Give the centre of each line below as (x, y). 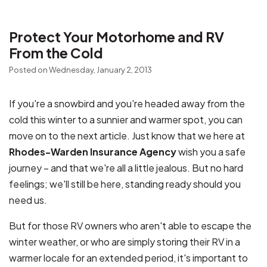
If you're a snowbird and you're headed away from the (127, 103)
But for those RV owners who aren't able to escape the (130, 225)
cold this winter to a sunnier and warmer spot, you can (126, 119)
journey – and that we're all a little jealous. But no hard (126, 167)
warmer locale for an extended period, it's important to (128, 257)
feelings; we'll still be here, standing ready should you (125, 184)
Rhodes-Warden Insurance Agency (93, 151)
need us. (28, 200)
